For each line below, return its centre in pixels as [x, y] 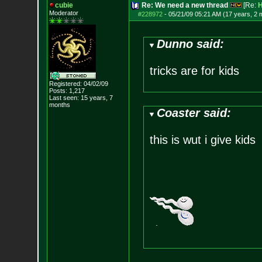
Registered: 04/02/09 [78, 84]
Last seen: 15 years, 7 [81, 98]
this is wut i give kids [202, 140]
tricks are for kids [194, 71]
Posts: [58, 91]
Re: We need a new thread [185, 5]
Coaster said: [194, 113]
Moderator [63, 13]
